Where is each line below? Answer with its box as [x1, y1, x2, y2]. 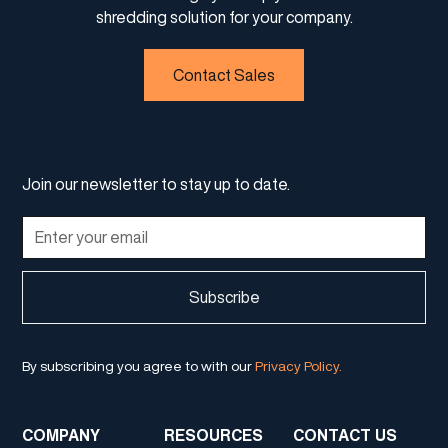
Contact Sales [173, 66, 275, 83]
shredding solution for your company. [95, 8, 353, 25]
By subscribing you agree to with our [22, 358, 256, 373]
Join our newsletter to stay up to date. [22, 175, 291, 192]
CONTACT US [292, 426, 397, 443]
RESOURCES [163, 426, 263, 443]
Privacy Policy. [255, 358, 343, 373]
